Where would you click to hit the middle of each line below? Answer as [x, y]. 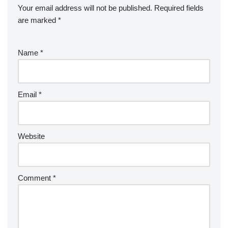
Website [31, 136]
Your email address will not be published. [85, 8]
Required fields [179, 8]
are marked [38, 20]
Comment [35, 178]
